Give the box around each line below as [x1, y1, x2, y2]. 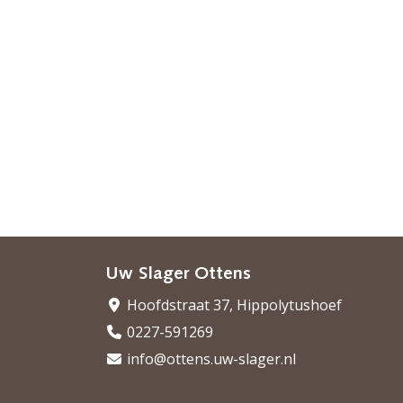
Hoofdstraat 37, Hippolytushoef [123, 295, 342, 315]
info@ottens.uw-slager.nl [123, 349, 296, 369]
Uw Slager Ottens [105, 265, 251, 283]
